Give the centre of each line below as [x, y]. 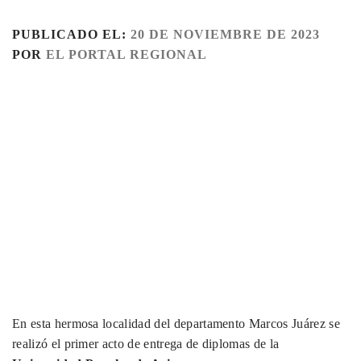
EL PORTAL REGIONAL [127, 54]
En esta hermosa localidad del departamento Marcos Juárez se [176, 324]
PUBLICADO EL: [71, 34]
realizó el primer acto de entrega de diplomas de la [146, 344]
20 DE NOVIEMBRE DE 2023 [225, 34]
